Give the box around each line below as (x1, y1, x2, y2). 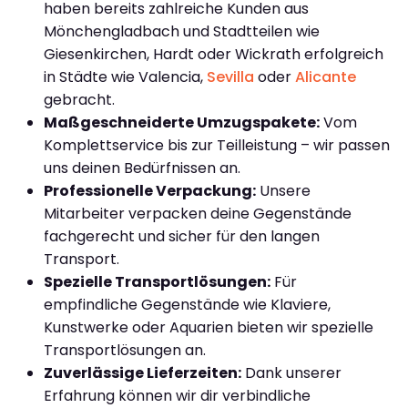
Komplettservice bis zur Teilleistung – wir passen (44, 134, 390, 156)
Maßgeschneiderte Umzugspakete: (44, 111, 320, 133)
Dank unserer (241, 362, 342, 383)
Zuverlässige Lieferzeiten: (44, 362, 241, 383)
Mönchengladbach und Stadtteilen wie (44, 20, 320, 42)
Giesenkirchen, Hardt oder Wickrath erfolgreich (44, 43, 383, 65)
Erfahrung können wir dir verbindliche (44, 384, 311, 406)
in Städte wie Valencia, (44, 66, 207, 87)
